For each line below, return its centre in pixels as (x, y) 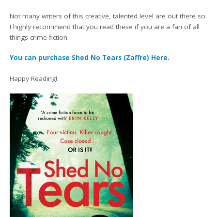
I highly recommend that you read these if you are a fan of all (105, 27)
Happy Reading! (34, 78)
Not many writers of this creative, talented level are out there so (108, 16)
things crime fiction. (39, 37)
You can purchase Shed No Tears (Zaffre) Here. (90, 58)
